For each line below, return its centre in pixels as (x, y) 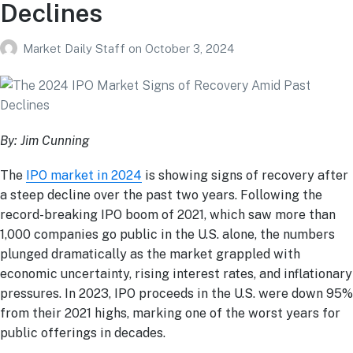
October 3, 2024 (190, 48)
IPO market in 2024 (84, 175)
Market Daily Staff (76, 48)
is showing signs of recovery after (245, 175)
